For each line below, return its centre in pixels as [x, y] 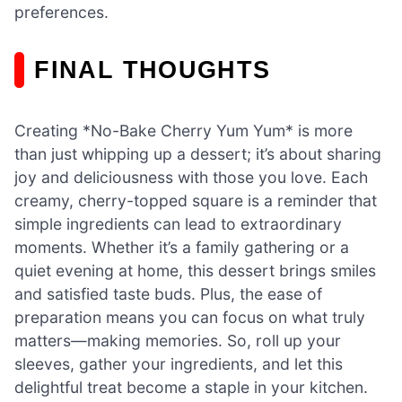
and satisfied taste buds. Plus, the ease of [168, 293]
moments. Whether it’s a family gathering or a [182, 247]
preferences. [61, 12]
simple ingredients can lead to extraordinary [178, 223]
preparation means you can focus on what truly [190, 317]
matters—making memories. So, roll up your [178, 340]
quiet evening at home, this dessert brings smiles [195, 270]
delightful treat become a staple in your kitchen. [191, 387]
